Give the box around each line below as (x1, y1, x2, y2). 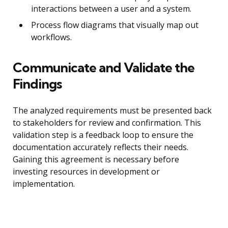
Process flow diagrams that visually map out (31, 19, 198, 31)
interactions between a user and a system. (31, 3, 191, 15)
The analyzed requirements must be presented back (13, 105, 212, 117)
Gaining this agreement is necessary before (13, 154, 179, 165)
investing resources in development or (13, 166, 160, 178)
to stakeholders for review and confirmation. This (13, 117, 201, 129)
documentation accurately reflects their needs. (13, 141, 188, 153)
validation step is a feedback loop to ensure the (13, 129, 193, 141)
